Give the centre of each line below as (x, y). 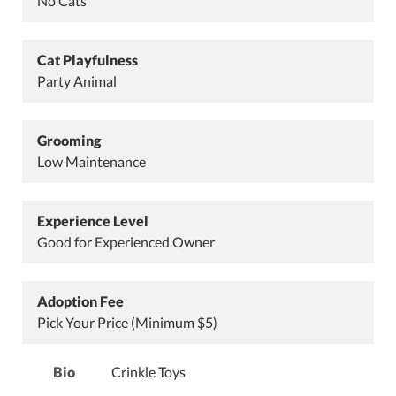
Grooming (69, 140)
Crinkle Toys (148, 372)
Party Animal (77, 81)
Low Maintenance (91, 161)
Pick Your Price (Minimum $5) (127, 322)
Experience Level (93, 221)
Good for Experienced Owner (126, 242)
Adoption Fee (80, 301)
